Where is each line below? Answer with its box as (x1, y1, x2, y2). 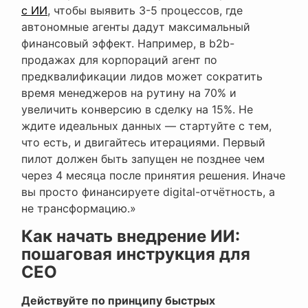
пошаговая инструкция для (21, 244, 250, 265)
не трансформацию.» (21, 201, 136, 216)
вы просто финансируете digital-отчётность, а (21, 185, 275, 199)
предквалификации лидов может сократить (21, 69, 263, 84)
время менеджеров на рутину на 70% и (21, 86, 236, 100)
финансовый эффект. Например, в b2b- (21, 36, 234, 51)
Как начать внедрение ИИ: (21, 226, 240, 247)
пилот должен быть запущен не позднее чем (21, 152, 265, 166)
